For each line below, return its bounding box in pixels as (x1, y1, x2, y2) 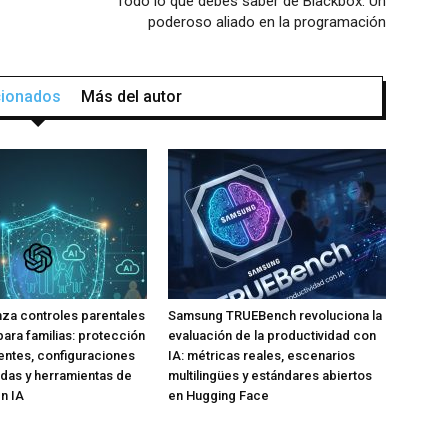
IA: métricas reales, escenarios (168, 348, 355, 363)
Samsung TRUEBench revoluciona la (168, 308, 382, 323)
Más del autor (81, 87, 182, 106)
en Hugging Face (168, 388, 269, 403)
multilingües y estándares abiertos (168, 368, 372, 383)
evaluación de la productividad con (168, 328, 376, 343)
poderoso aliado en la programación (148, 13, 386, 31)
